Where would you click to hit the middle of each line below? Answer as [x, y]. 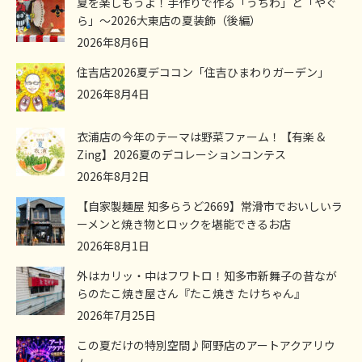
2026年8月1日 [113, 246]
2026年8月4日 [113, 94]
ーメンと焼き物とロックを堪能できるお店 [184, 224]
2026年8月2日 [113, 177]
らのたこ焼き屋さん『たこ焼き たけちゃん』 [191, 294]
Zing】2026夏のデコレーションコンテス [181, 155]
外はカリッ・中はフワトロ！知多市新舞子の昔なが [207, 276]
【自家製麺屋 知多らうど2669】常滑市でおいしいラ [210, 206]
